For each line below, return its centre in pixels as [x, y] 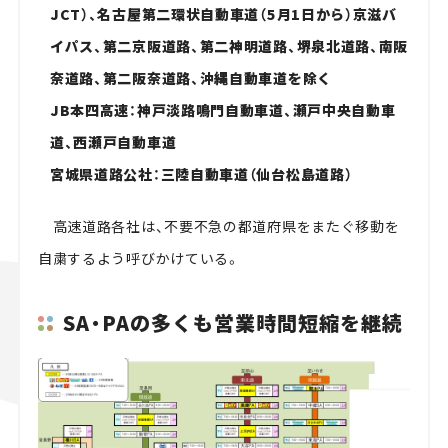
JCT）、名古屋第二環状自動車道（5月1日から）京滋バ [223, 13]
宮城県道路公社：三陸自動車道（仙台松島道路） [201, 173]
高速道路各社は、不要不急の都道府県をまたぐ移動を [218, 225]
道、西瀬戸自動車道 [113, 141]
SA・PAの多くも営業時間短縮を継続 [232, 323]
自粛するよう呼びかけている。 [139, 257]
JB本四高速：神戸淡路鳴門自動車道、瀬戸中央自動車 [222, 109]
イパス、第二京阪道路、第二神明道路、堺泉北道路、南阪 [229, 45]
